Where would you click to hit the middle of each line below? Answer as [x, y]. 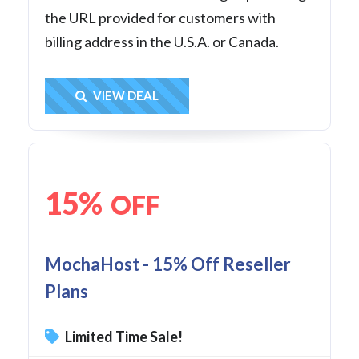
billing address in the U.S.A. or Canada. [162, 41]
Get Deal [149, 95]
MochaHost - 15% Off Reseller [168, 264]
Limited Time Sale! [123, 336]
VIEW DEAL [125, 95]
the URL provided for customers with [160, 17]
